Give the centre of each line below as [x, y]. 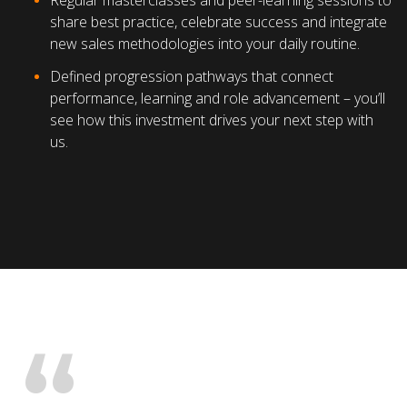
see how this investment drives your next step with [212, 120]
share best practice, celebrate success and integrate [218, 22]
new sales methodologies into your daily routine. [205, 44]
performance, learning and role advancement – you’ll [218, 99]
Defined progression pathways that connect [192, 77]
